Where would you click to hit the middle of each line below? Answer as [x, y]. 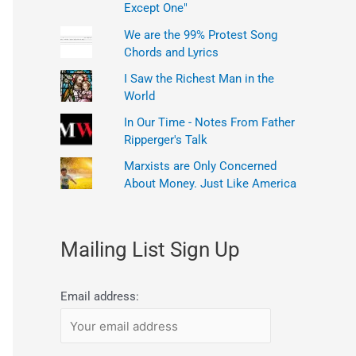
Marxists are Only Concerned [200, 166]
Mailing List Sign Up [150, 249]
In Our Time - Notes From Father [209, 122]
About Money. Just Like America [210, 184]
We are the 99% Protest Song [200, 35]
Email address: [100, 297]
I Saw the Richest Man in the [199, 78]
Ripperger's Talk [165, 140]
